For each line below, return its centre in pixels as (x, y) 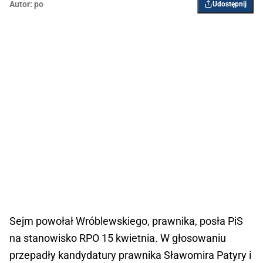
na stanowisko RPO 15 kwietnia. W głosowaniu (118, 238)
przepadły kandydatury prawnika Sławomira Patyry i (130, 255)
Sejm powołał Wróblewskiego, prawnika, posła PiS (126, 221)
